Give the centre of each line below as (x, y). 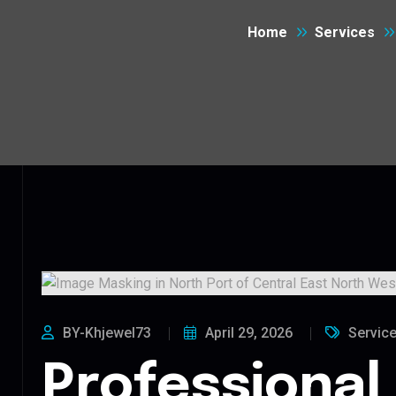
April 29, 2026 (249, 332)
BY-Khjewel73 (107, 332)
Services (344, 32)
